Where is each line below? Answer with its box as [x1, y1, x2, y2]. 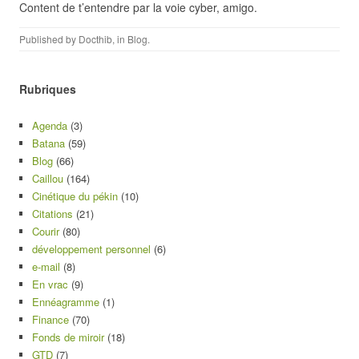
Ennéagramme [32, 294, 99, 309]
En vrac [32, 276, 68, 292]
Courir [32, 224, 59, 239]
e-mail [32, 259, 60, 274]
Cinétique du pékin [32, 188, 118, 204]
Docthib [79, 32, 112, 46]
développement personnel [32, 241, 151, 256]
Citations [32, 206, 73, 221]
